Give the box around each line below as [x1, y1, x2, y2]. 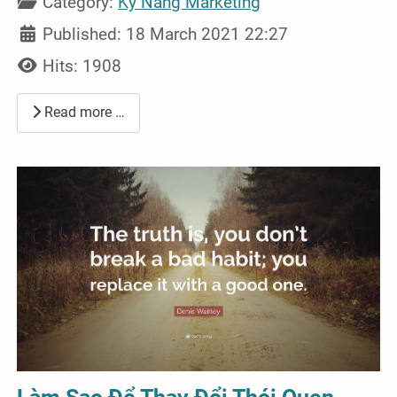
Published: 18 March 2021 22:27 [43, 23, 289, 44]
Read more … [41, 104, 126, 121]
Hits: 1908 [43, 55, 122, 76]
